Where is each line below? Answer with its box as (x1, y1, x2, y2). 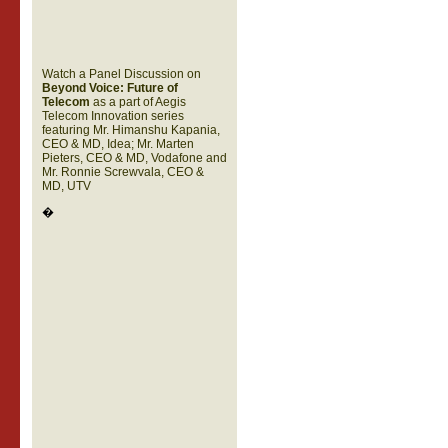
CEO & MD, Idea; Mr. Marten (41, 137, 194, 151)
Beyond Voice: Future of (41, 81, 178, 95)
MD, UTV (41, 179, 91, 193)
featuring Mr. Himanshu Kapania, (41, 123, 220, 137)
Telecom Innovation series (41, 109, 184, 123)
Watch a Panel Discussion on (41, 67, 201, 81)
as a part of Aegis (89, 95, 186, 109)
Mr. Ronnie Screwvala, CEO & (41, 165, 204, 179)
